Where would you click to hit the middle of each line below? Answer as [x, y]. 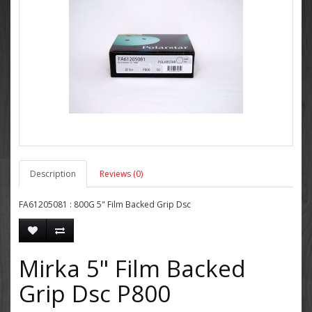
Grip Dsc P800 [95, 294]
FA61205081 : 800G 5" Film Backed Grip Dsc [105, 204]
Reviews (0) [121, 174]
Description [53, 174]
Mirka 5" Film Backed [132, 268]
